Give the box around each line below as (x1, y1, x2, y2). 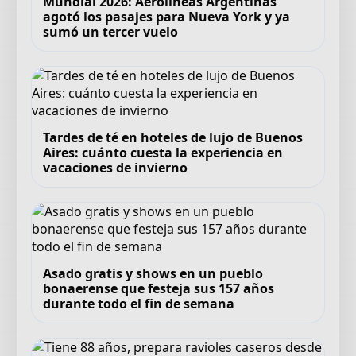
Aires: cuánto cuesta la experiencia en (43, 144, 284, 161)
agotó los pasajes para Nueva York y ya (43, 8, 291, 25)
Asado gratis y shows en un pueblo (43, 265, 264, 282)
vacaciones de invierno (43, 159, 188, 176)
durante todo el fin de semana (43, 295, 235, 312)
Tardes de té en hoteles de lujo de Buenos (43, 129, 304, 146)
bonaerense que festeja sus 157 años (43, 280, 275, 297)
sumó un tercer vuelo (43, 23, 179, 41)
